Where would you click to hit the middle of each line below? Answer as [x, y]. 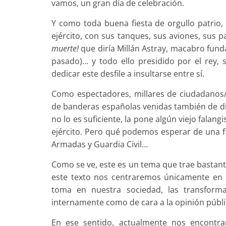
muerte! [65, 48]
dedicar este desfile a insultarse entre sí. [128, 73]
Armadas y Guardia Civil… [100, 144]
